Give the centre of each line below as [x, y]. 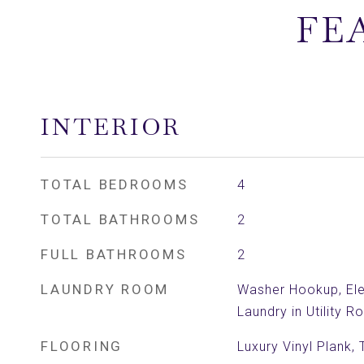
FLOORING [82, 346]
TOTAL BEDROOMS [115, 184]
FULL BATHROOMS [114, 254]
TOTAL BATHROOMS [120, 219]
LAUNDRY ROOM [105, 289]
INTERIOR [111, 127]
